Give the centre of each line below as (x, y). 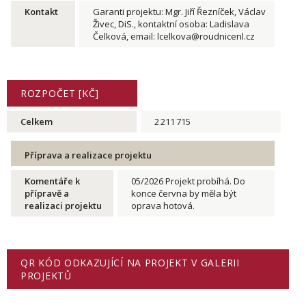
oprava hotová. (163, 206)
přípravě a (47, 193)
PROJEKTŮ (46, 276)
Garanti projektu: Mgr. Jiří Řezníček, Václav (179, 12)
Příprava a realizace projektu (88, 155)
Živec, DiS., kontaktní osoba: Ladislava (171, 24)
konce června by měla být (184, 193)
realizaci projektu (63, 206)
